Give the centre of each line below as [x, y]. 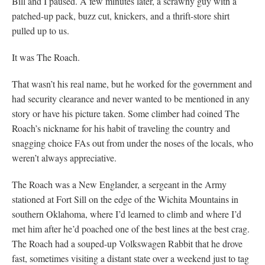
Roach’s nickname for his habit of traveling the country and [121, 128]
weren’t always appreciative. [64, 157]
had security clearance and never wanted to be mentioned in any [131, 98]
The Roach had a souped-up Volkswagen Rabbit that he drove [127, 243]
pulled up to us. [41, 30]
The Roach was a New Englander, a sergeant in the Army [119, 184]
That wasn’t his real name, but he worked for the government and [132, 83]
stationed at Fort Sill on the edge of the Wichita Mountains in [125, 199]
